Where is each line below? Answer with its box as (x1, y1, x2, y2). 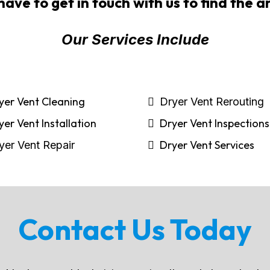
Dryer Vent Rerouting (160, 95, 264, 108)
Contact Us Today (18, 211, 252, 247)
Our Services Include (61, 31, 209, 48)
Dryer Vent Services (160, 138, 254, 152)
